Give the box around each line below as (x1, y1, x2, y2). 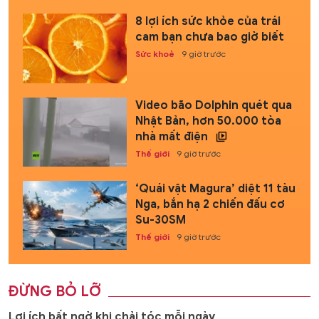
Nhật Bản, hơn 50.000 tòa (135, 113, 281, 128)
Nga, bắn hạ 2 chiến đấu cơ (135, 197, 285, 211)
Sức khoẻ (135, 48, 174, 60)
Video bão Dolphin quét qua (135, 98, 292, 113)
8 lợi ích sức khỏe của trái (135, 14, 281, 29)
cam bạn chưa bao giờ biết (135, 30, 284, 45)
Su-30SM (135, 212, 186, 227)
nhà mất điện (135, 129, 211, 144)
